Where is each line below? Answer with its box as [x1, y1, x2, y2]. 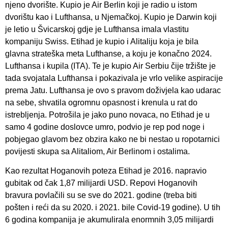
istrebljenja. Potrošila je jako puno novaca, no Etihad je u [5, 110, 210, 119]
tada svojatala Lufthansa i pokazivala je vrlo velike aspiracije [5, 73, 223, 82]
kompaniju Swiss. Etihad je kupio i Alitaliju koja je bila [5, 37, 198, 46]
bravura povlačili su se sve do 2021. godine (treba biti [5, 191, 197, 200]
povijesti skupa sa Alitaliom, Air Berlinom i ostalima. [5, 147, 190, 156]
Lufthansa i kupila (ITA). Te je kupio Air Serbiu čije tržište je [5, 61, 216, 70]
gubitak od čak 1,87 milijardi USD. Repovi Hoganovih [5, 179, 197, 188]
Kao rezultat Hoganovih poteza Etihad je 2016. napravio [5, 166, 207, 176]
